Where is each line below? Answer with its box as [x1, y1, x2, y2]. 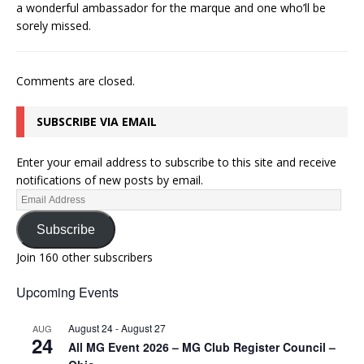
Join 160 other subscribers [16, 249, 153, 266]
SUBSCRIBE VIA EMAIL [37, 114, 157, 130]
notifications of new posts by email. [16, 172, 203, 188]
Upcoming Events [16, 283, 119, 302]
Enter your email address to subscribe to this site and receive [16, 154, 336, 171]
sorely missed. [16, 18, 91, 34]
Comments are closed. [16, 73, 135, 89]
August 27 [121, 321, 166, 336]
